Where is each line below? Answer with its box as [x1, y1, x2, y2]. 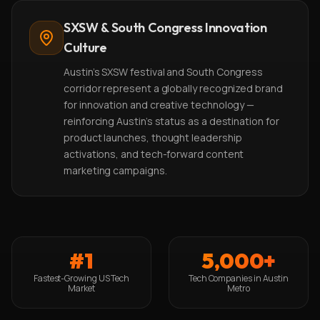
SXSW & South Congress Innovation [64, 19, 267, 36]
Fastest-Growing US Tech [33, 272, 130, 284]
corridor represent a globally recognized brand [64, 81, 283, 95]
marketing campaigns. [64, 164, 167, 177]
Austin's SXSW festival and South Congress [64, 65, 264, 79]
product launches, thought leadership [64, 131, 242, 144]
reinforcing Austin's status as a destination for [64, 114, 279, 128]
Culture [64, 39, 107, 56]
